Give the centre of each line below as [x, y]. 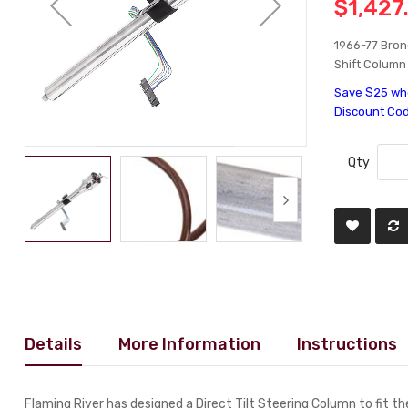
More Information [190, 344]
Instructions [347, 344]
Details [54, 344]
